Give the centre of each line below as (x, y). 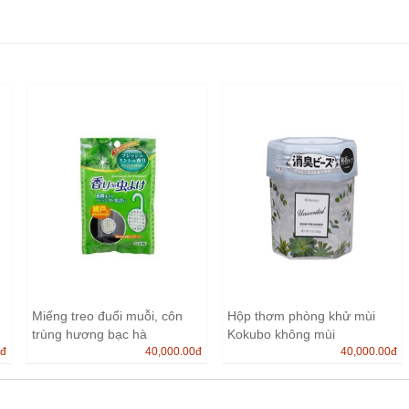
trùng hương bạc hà (89, 334)
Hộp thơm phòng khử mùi (301, 315)
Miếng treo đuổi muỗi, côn (107, 315)
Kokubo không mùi (281, 334)
